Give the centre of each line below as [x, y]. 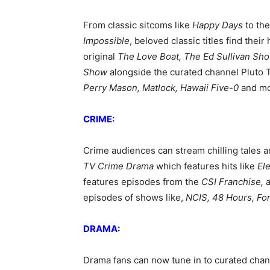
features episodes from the [142, 182]
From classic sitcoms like [138, 25]
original [100, 56]
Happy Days [218, 25]
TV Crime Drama [120, 166]
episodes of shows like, [133, 197]
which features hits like [206, 166]
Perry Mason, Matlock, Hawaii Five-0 [161, 88]
